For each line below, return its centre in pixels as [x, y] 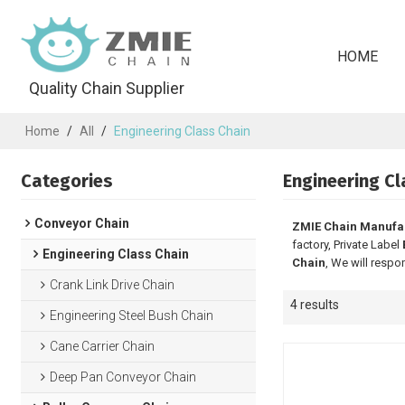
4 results [314, 305]
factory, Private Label [347, 245]
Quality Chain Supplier [107, 88]
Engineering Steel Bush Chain [132, 316]
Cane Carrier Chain [103, 346]
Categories [67, 181]
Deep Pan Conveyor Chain [123, 377]
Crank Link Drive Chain [113, 285]
